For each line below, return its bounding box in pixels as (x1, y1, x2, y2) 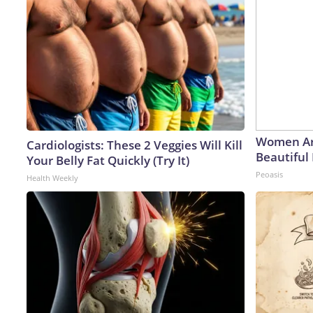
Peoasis (256, 168, 283, 180)
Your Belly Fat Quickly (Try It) (27, 152, 189, 168)
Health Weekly (27, 172, 78, 183)
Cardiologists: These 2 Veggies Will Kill (27, 136, 242, 153)
